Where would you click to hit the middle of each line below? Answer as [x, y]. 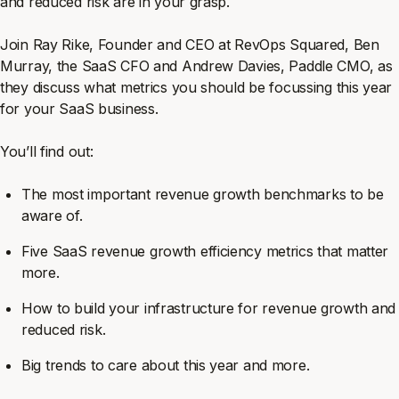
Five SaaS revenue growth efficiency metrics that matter [205, 251]
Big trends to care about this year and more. [166, 365]
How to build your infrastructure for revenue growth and [209, 308]
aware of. [54, 216]
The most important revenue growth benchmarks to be [203, 194]
